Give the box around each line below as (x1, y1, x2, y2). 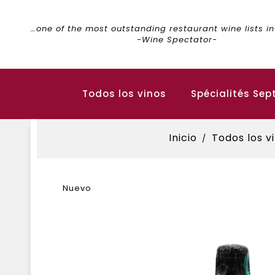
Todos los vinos (82, 87, 166, 100)
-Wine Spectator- (136, 34, 217, 45)
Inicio (169, 131, 198, 145)
